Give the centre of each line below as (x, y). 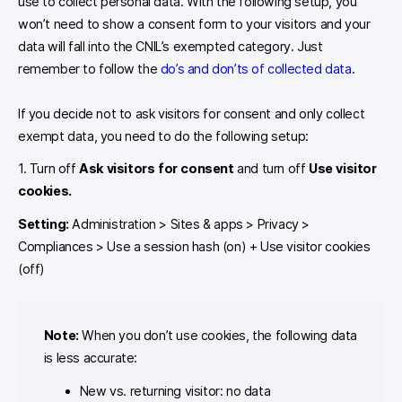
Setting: (45, 223)
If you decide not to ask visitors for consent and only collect (192, 113)
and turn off (271, 169)
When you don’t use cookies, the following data (218, 336)
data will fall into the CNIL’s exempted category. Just (170, 46)
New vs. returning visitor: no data (175, 391)
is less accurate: (90, 358)
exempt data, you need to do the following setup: (163, 135)
